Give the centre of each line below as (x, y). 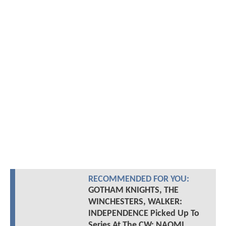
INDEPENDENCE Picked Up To (144, 213)
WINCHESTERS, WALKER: (135, 202)
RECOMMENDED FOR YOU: (138, 179)
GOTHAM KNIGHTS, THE (133, 190)
